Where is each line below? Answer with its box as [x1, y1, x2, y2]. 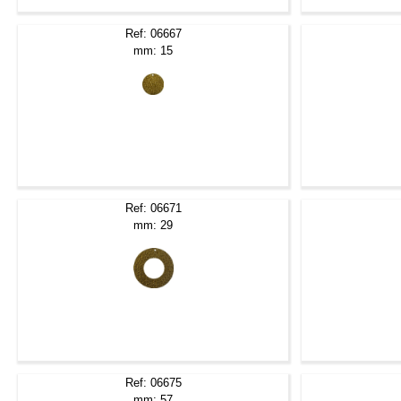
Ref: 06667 [124, 26, 182, 40]
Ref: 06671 [124, 200, 182, 215]
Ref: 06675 [124, 375, 182, 389]
